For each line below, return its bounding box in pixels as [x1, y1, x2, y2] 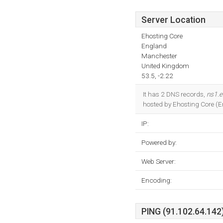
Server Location [141, 15, 206, 25]
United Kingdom [141, 62, 189, 70]
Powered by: [141, 138, 177, 146]
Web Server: [141, 157, 176, 165]
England [141, 42, 167, 50]
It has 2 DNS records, [143, 90, 207, 98]
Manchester [141, 52, 177, 60]
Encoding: [141, 176, 172, 184]
